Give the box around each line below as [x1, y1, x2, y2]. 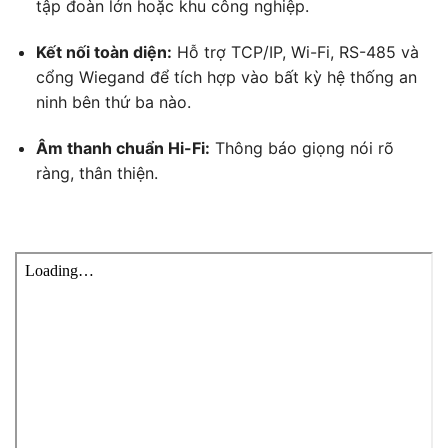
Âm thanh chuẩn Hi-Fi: [35, 137, 210, 158]
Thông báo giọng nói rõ [209, 137, 394, 158]
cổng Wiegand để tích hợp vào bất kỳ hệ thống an [35, 66, 417, 87]
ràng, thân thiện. [35, 162, 158, 183]
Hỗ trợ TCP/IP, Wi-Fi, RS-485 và [171, 41, 419, 62]
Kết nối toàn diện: [35, 41, 172, 62]
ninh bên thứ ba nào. [35, 91, 191, 112]
